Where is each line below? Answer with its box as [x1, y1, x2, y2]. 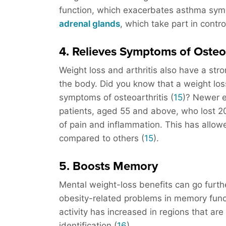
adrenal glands [59, 19, 120, 29]
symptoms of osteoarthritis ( [59, 92, 174, 103]
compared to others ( [59, 133, 144, 144]
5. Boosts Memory [59, 159, 158, 174]
